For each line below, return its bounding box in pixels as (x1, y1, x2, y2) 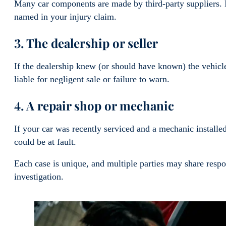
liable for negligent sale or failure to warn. (14, 74, 172, 84)
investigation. (14, 172, 66, 182)
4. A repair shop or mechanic (14, 97, 177, 114)
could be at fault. (14, 136, 79, 147)
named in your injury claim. (14, 11, 119, 22)
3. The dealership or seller (14, 34, 161, 51)
